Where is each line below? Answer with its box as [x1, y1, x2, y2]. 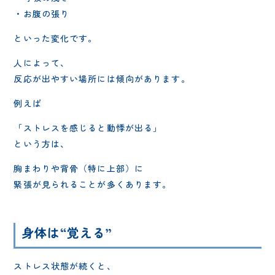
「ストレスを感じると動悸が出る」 [14, 121, 163, 134]
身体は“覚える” [21, 223, 113, 241]
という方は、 [14, 137, 70, 150]
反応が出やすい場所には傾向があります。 [14, 72, 190, 85]
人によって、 [14, 56, 70, 69]
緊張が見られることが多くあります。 [14, 177, 172, 190]
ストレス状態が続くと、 [14, 259, 116, 272]
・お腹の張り [14, 7, 70, 20]
